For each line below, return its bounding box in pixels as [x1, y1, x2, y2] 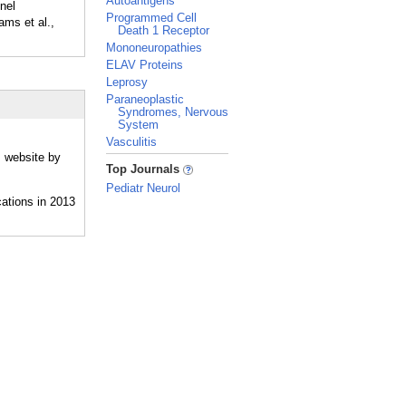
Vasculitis [106, 135, 157, 149]
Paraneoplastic [106, 92, 184, 106]
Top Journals [106, 162, 183, 176]
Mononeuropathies [106, 41, 202, 54]
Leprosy [106, 75, 148, 89]
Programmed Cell [106, 11, 197, 24]
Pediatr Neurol [106, 181, 180, 195]
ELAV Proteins [106, 58, 183, 72]
